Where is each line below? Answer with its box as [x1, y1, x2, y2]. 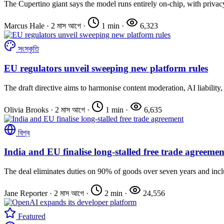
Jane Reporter [4, 189, 47, 198]
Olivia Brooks [4, 105, 48, 114]
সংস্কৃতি [18, 44, 39, 53]
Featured [16, 212, 45, 221]
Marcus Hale [4, 21, 44, 30]
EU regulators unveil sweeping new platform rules [4, 62, 208, 73]
